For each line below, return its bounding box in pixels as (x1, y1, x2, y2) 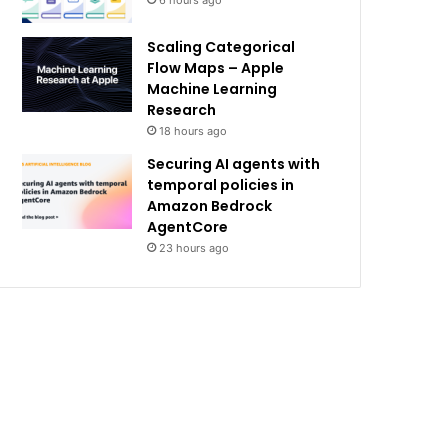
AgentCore (147, 217, 229, 237)
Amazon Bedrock (147, 196, 273, 216)
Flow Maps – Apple (147, 58, 285, 78)
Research (147, 100, 217, 120)
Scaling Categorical (147, 37, 296, 57)
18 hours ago (159, 124, 228, 138)
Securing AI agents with (147, 154, 321, 174)
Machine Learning (147, 79, 278, 99)
